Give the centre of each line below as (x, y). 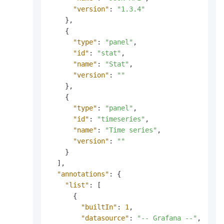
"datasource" (105, 218)
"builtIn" (99, 207)
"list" (77, 185)
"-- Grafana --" (167, 218)
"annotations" (83, 174)
